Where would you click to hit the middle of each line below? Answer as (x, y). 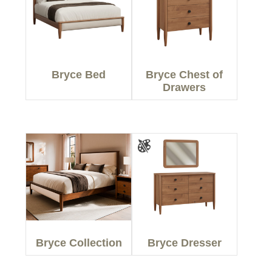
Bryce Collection (79, 243)
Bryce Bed (79, 74)
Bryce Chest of (185, 74)
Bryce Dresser (184, 243)
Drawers (185, 87)
